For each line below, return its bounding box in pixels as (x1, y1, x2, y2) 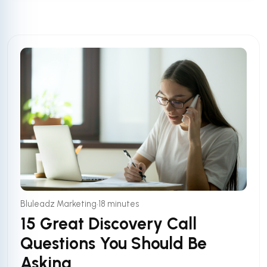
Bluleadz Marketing (20, 198, 97, 210)
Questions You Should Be (20, 233, 207, 254)
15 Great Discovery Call (20, 213, 197, 234)
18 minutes (98, 198, 140, 210)
